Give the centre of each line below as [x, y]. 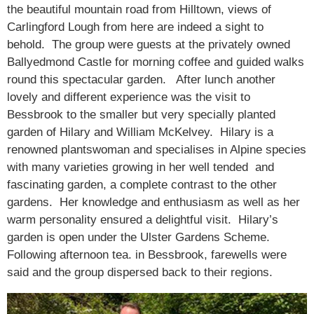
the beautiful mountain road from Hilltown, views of [139, 10]
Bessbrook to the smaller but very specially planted [141, 115]
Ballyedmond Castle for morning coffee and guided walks [156, 62]
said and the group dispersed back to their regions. [140, 273]
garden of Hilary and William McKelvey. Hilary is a [140, 132]
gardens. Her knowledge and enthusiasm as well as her [153, 203]
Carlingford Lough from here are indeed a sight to [135, 27]
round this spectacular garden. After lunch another [141, 80]
